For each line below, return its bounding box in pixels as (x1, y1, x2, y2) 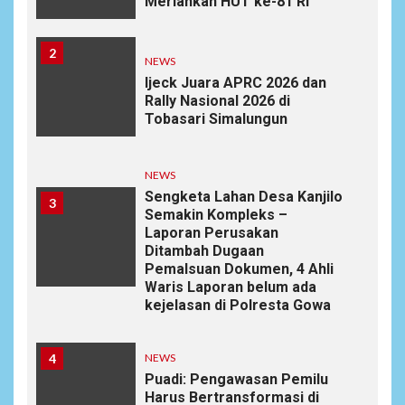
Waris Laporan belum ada (145, 278, 316, 297)
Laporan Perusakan (145, 224, 278, 242)
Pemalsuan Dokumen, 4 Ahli (145, 260, 334, 278)
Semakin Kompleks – (145, 206, 287, 224)
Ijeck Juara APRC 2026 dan (145, 74, 326, 92)
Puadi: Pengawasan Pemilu (145, 371, 328, 389)
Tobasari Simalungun (145, 110, 287, 128)
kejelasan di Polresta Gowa (145, 297, 331, 315)
